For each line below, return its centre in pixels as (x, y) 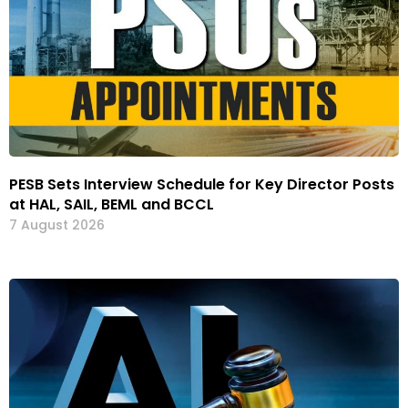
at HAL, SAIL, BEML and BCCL (112, 205)
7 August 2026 (57, 225)
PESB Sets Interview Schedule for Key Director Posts (202, 185)
